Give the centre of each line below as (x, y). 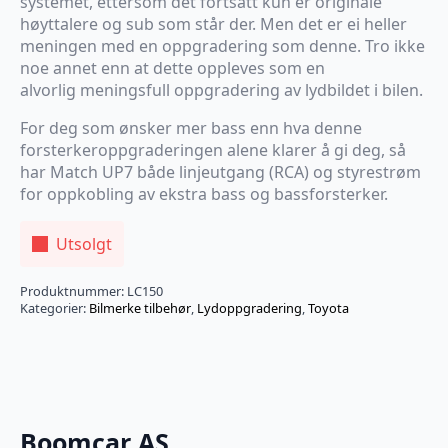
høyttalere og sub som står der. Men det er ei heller (213, 23)
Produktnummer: (73, 290)
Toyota (328, 307)
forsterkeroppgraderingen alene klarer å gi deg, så (213, 149)
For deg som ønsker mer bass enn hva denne (191, 127)
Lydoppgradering (249, 307)
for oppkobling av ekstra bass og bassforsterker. (204, 193)
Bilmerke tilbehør (140, 307)
